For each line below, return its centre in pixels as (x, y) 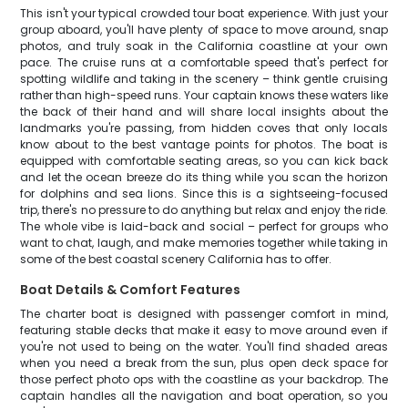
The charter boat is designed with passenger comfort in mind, (204, 314)
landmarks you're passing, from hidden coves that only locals (204, 128)
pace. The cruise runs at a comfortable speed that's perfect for (204, 62)
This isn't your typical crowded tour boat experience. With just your (204, 13)
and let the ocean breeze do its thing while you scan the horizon (204, 177)
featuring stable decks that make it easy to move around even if (204, 330)
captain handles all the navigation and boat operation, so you (204, 396)
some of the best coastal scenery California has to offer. (176, 259)
